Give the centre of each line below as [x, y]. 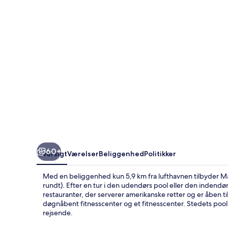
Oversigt [52, 153]
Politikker [160, 153]
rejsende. [58, 212]
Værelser [83, 153]
